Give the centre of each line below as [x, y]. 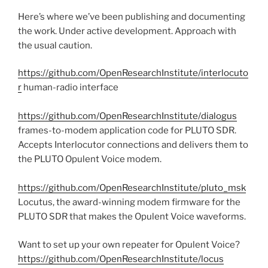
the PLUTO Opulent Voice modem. [90, 159]
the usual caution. [55, 45]
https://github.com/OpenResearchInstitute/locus [121, 259]
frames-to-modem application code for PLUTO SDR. [127, 131]
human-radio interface [70, 88]
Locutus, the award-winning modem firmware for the [129, 202]
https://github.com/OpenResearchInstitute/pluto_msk [132, 188]
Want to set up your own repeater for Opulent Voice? [129, 244]
